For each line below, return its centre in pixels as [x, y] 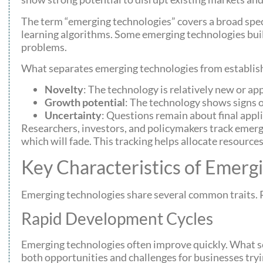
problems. [44, 47]
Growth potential [85, 102]
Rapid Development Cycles [117, 219]
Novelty [64, 90]
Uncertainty [73, 115]
